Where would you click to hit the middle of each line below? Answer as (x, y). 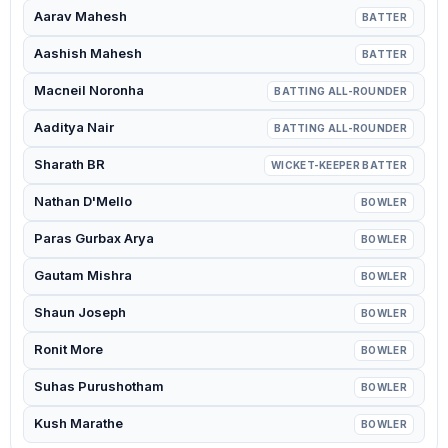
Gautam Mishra (83, 275)
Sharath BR (69, 164)
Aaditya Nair (74, 127)
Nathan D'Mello (83, 201)
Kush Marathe (78, 423)
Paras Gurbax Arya (94, 238)
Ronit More (68, 349)
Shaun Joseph (80, 312)
